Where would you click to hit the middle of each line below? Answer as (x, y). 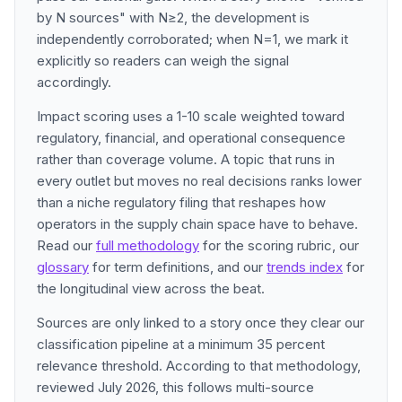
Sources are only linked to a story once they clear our (201, 323)
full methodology (148, 245)
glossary (63, 267)
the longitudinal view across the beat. (151, 288)
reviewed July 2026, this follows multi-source (175, 387)
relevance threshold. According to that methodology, (199, 366)
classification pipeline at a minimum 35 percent (181, 344)
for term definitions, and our (178, 267)
